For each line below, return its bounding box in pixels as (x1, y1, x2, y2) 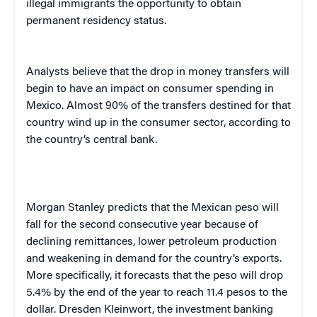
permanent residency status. (26, 15, 166, 27)
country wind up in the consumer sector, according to (26, 117, 291, 129)
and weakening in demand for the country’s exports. (26, 253, 282, 265)
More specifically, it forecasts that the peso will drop (26, 270, 283, 282)
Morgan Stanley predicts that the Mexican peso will (26, 202, 279, 214)
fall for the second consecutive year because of (26, 219, 258, 231)
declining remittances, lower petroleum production (26, 236, 277, 248)
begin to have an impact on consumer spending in (26, 83, 274, 95)
